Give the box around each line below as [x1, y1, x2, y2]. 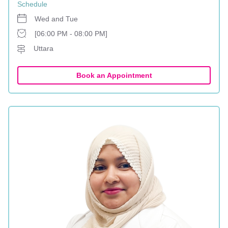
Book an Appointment [76, 71, 152, 79]
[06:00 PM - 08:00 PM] [35, 30, 107, 38]
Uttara [34, 44, 53, 52]
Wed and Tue [35, 15, 78, 23]
